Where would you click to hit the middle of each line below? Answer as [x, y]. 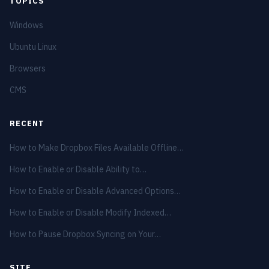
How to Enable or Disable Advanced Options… [95, 191]
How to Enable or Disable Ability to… [78, 169]
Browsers [28, 68]
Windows [26, 25]
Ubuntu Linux [33, 47]
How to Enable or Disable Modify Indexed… [90, 212]
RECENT [27, 123]
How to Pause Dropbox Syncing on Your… [85, 234]
